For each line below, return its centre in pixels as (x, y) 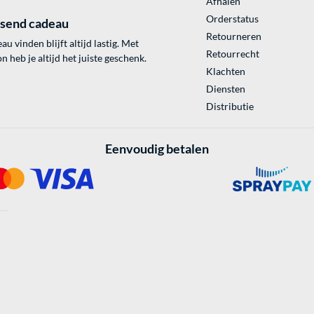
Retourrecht (232, 54)
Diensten (225, 89)
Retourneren (233, 36)
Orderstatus (232, 19)
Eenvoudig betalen (157, 149)
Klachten (225, 71)
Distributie (230, 107)
